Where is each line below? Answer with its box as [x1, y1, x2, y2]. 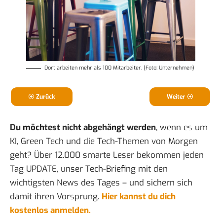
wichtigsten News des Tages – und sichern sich [10, 177, 192, 189]
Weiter [167, 93, 185, 101]
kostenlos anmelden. [10, 205, 91, 217]
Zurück [36, 93, 55, 101]
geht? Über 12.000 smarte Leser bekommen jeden [10, 149, 204, 161]
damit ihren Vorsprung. [10, 191, 102, 203]
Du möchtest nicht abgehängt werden [10, 122, 156, 134]
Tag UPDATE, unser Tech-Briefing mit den [10, 163, 168, 175]
